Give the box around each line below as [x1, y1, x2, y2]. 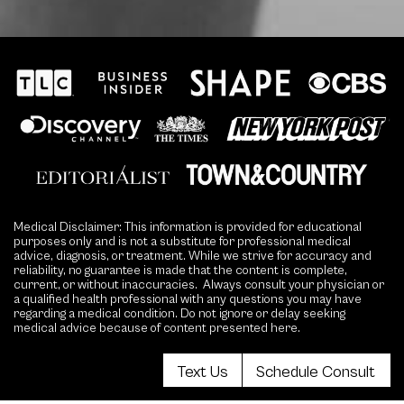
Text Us [177, 363, 228, 381]
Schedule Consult [256, 363, 375, 381]
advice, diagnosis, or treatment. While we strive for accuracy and [14, 249, 372, 264]
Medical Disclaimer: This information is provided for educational [14, 220, 362, 235]
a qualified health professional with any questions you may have [14, 292, 362, 308]
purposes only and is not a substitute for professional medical [14, 234, 351, 250]
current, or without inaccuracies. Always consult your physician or [14, 278, 384, 293]
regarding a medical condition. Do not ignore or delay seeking [14, 307, 345, 322]
